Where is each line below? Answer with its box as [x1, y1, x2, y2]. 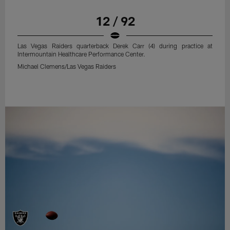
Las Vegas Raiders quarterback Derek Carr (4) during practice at [17, 42, 213, 50]
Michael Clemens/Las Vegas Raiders [17, 63, 117, 70]
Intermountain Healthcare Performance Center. [17, 50, 146, 58]
